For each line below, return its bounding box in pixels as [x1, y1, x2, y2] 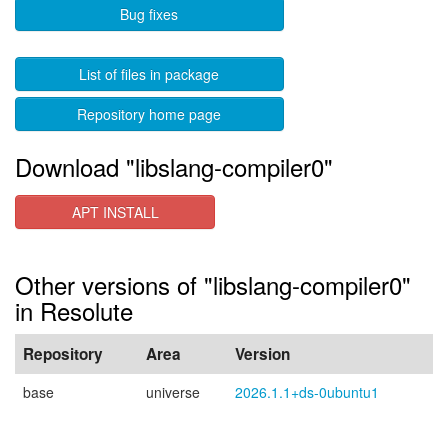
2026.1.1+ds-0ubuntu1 [235, 382, 379, 402]
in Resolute [15, 293, 133, 328]
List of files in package [79, 64, 220, 84]
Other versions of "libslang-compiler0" [15, 267, 411, 302]
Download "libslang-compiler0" [15, 149, 333, 184]
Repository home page [77, 104, 222, 124]
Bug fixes [120, 4, 179, 24]
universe [146, 382, 200, 402]
